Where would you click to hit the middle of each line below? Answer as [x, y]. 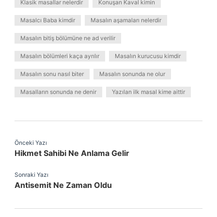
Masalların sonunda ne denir [58, 92]
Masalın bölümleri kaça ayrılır [60, 56]
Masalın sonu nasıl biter [52, 74]
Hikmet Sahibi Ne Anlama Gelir [72, 153]
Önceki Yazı [31, 143]
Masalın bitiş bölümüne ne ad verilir [68, 38]
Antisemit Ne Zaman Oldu [63, 185]
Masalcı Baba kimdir [48, 20]
